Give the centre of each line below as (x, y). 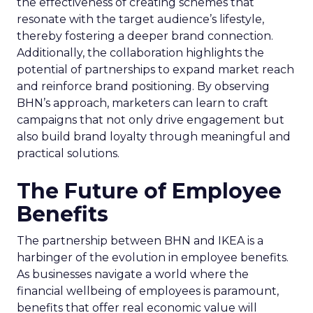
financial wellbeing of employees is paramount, (148, 291)
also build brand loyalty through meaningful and (154, 137)
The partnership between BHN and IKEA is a (140, 241)
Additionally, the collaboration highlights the (140, 53)
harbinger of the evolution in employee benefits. (153, 257)
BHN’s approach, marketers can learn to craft (143, 103)
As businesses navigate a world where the (133, 274)
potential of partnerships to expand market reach (155, 70)
